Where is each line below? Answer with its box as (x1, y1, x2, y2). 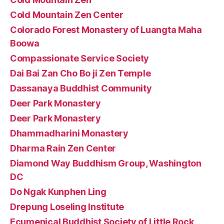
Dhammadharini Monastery (10, 127, 128, 138)
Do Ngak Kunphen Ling (10, 186, 106, 197)
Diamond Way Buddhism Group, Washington (10, 157, 201, 168)
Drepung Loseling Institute (10, 201, 124, 212)
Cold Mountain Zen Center (10, 9, 123, 20)
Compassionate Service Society (10, 52, 149, 63)
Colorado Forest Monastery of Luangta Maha (10, 24, 202, 35)
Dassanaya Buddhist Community (10, 82, 152, 93)
